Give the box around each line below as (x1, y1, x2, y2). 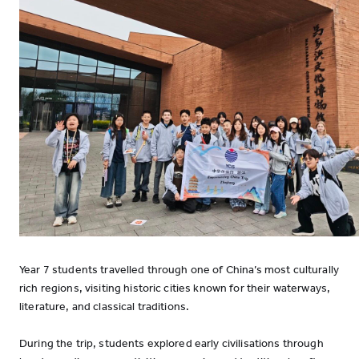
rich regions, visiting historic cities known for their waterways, (19, 281, 331, 295)
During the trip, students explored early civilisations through (19, 337, 324, 350)
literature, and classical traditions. (19, 300, 190, 313)
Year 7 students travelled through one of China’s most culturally (19, 263, 339, 276)
